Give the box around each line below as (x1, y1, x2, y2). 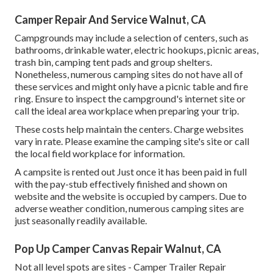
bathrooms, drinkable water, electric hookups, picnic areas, (15, 44, 258, 56)
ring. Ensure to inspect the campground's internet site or (15, 93, 246, 105)
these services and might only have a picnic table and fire (15, 80, 248, 93)
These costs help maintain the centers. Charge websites (15, 123, 244, 135)
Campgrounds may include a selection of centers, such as (15, 32, 249, 44)
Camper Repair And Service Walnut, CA (15, 13, 206, 27)
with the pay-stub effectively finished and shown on (15, 178, 227, 190)
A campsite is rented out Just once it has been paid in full (15, 166, 247, 178)
